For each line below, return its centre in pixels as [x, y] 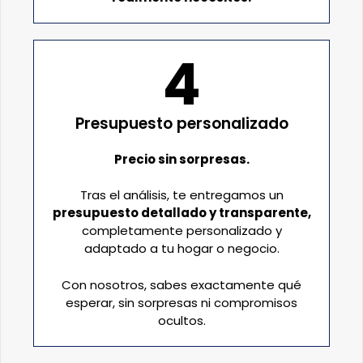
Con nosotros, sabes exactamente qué [181, 284]
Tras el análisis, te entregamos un [181, 195]
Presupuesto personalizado [181, 123]
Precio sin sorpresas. [181, 159]
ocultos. [181, 320]
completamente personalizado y [181, 231]
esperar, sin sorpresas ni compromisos [181, 302]
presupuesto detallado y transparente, [181, 213]
